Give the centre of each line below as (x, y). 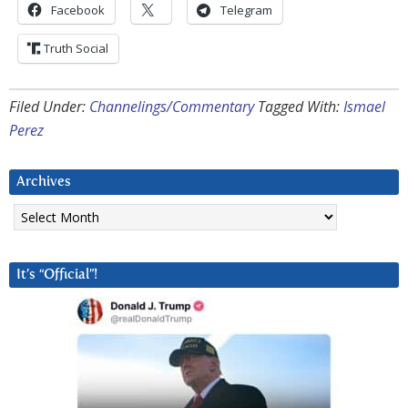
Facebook (78, 10)
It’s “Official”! (57, 275)
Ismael (364, 107)
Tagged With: (301, 107)
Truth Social (76, 49)
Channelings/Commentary (172, 107)
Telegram (246, 10)
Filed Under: (49, 107)
